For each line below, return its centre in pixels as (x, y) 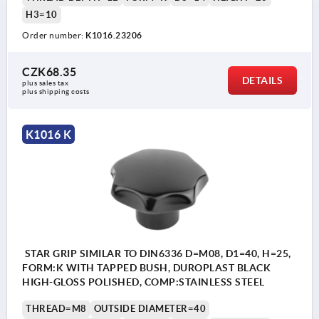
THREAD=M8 (56, 309)
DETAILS (262, 81)
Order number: (54, 36)
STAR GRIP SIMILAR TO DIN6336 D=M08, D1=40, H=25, (157, 254)
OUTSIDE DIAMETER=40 (150, 309)
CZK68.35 (49, 72)
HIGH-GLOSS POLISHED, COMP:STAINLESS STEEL (143, 282)
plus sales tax (46, 83)
